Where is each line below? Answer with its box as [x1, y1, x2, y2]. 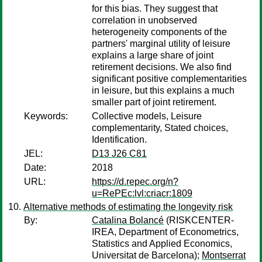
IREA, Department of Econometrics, [92, 227, 239, 237]
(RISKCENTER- [164, 215, 234, 225]
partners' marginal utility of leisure [92, 39, 230, 49]
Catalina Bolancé [92, 215, 164, 225]
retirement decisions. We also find [92, 62, 232, 72]
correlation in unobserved [92, 15, 197, 25]
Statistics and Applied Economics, [92, 239, 232, 249]
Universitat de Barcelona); [92, 250, 202, 260]
